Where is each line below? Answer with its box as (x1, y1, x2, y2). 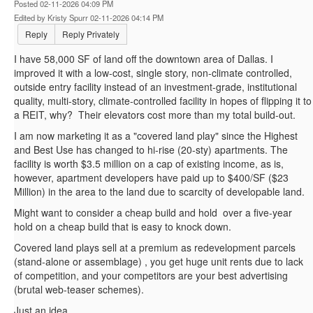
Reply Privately (62, 28, 119, 41)
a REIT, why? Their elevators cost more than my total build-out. (14, 108, 296, 122)
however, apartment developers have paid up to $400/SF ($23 (14, 170, 289, 185)
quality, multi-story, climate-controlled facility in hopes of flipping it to (14, 94, 312, 108)
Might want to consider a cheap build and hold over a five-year (14, 205, 292, 220)
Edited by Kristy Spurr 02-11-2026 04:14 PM (14, 12, 163, 24)
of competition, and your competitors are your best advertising (14, 268, 288, 283)
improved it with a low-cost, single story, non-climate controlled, (14, 66, 292, 80)
